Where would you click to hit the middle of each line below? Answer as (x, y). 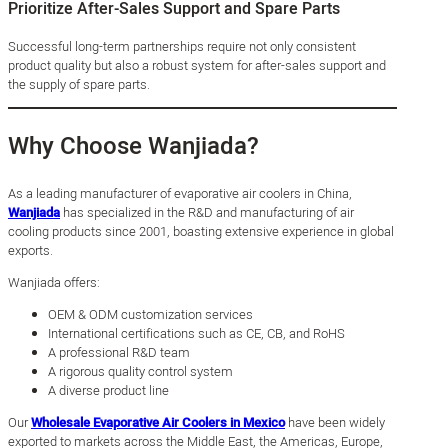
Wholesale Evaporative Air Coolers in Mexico (158, 422)
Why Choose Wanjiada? (133, 146)
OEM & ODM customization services (150, 314)
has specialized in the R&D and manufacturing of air (207, 212)
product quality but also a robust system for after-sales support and (197, 65)
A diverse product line (108, 390)
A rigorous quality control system (140, 371)
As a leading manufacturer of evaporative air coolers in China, (180, 193)
